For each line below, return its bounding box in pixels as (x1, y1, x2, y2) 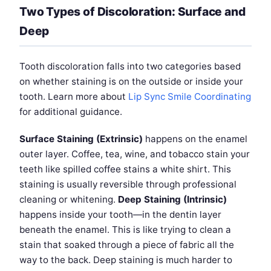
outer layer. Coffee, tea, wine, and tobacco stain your (19, 148, 250, 160)
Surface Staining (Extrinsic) (19, 133, 143, 145)
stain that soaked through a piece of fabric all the (19, 239, 234, 251)
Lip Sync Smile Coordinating (128, 91, 251, 103)
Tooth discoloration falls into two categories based (19, 60, 241, 73)
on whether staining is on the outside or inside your (19, 76, 243, 88)
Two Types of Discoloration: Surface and (19, 4, 246, 19)
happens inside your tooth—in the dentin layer (19, 209, 221, 221)
